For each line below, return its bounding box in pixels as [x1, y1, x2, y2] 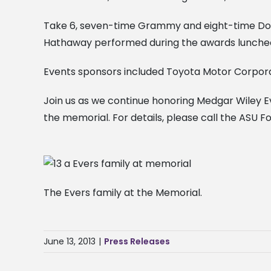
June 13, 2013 [44, 235, 96, 248]
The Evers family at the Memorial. [44, 186, 202, 200]
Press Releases [104, 235, 170, 248]
